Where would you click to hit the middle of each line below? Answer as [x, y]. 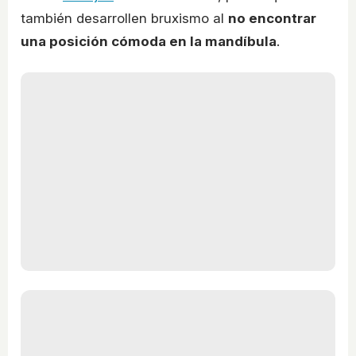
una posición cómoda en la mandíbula [149, 41]
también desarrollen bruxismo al [124, 18]
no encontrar [272, 18]
